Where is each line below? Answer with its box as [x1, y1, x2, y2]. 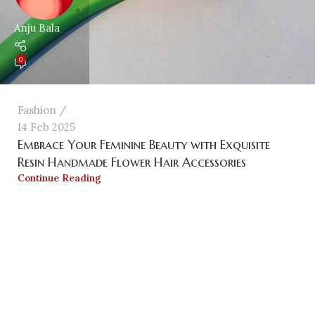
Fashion [18, 103, 56, 117]
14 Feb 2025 [18, 120, 75, 134]
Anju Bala [14, 21, 60, 35]
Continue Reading [18, 172, 101, 184]
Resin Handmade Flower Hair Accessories [18, 154, 246, 170]
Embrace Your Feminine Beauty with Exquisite [18, 136, 270, 153]
